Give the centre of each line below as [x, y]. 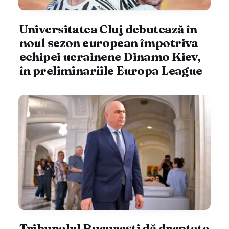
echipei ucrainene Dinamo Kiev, [110, 56]
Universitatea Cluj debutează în [108, 29]
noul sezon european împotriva [109, 42]
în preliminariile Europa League [111, 70]
